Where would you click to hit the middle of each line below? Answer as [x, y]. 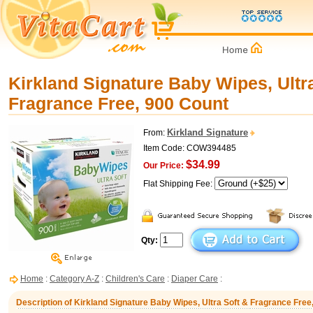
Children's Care [135, 279]
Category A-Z [74, 279]
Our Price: [163, 166]
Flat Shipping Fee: [179, 184]
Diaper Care [195, 279]
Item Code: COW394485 [190, 148]
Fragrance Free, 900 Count [118, 103]
